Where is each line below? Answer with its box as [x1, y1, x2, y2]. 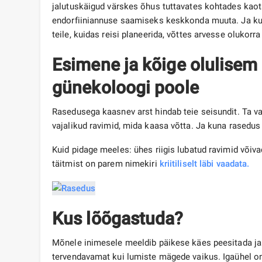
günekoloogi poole [52, 77, 199, 98]
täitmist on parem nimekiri [52, 158, 160, 170]
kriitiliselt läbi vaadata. [159, 158, 250, 170]
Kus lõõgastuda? [52, 208, 184, 229]
